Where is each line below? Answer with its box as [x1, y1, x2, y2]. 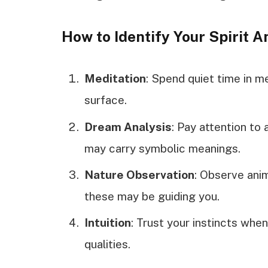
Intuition [84, 216, 131, 230]
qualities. [84, 237, 130, 251]
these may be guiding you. [84, 190, 220, 203]
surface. [84, 93, 127, 107]
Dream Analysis [84, 120, 172, 133]
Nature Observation [84, 168, 194, 182]
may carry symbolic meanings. [84, 141, 240, 155]
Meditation [84, 72, 146, 86]
